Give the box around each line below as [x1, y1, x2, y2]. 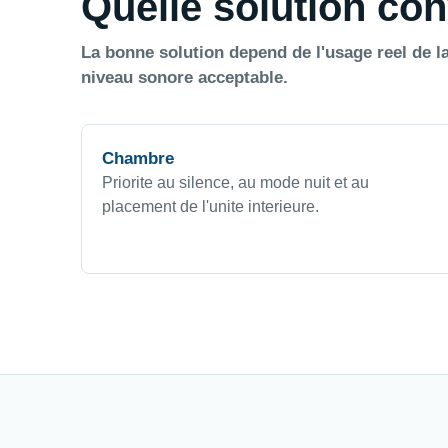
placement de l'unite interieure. [101, 197, 319, 215]
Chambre [101, 147, 174, 168]
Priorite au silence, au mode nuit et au [101, 173, 369, 191]
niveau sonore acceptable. [80, 67, 288, 87]
